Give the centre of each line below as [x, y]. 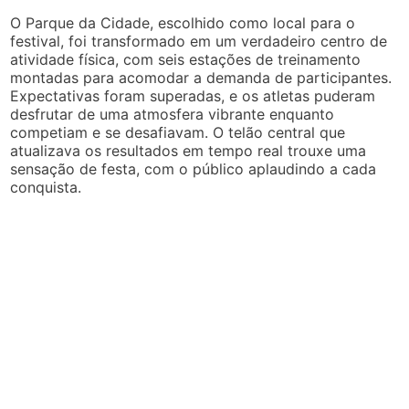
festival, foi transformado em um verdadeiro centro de [199, 41]
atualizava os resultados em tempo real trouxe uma [189, 151]
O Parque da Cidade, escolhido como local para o [183, 23]
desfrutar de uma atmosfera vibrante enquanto [173, 114]
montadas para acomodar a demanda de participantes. [201, 78]
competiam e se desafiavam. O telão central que [178, 132]
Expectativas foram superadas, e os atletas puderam [193, 96]
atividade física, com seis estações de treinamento [186, 59]
